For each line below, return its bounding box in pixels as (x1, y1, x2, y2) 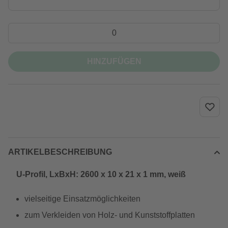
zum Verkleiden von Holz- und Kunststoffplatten (24, 211, 195, 219)
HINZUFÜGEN (87, 57, 141, 66)
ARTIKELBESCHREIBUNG (8, 148, 112, 156)
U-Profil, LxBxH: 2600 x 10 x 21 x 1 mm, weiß (16, 170, 186, 179)
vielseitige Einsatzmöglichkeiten (24, 194, 140, 203)
